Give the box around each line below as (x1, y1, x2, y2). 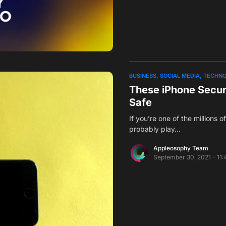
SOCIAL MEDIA (160, 72, 200, 79)
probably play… (129, 124, 181, 133)
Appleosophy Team (153, 144, 208, 152)
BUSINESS (129, 72, 156, 79)
